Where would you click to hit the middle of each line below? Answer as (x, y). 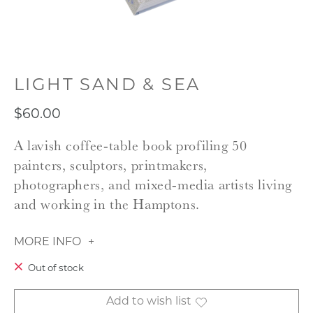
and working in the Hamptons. (107, 204)
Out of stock (56, 268)
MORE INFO (48, 242)
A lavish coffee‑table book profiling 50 (131, 145)
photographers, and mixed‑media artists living (153, 184)
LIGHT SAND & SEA (107, 86)
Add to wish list (149, 302)
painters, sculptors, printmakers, (111, 165)
